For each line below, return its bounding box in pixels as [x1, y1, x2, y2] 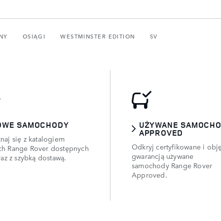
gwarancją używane [132, 150, 194, 161]
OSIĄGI [22, 32, 46, 40]
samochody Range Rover [132, 160, 213, 170]
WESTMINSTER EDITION [60, 32, 135, 40]
